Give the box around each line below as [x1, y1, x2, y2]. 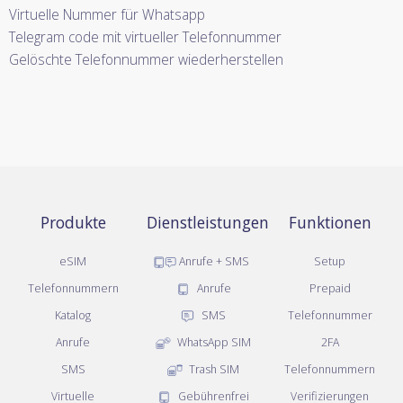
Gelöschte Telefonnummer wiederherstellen [9, 49, 283, 69]
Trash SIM [185, 361, 239, 377]
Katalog [55, 307, 92, 323]
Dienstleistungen [146, 211, 269, 233]
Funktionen [288, 211, 372, 233]
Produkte [40, 211, 106, 233]
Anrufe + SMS [175, 253, 249, 269]
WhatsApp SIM [174, 334, 251, 350]
